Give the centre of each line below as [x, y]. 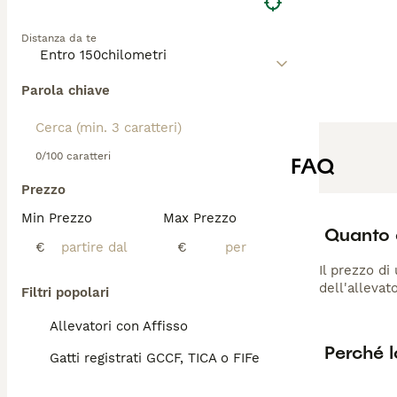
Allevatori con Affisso [119, 326]
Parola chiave [66, 90]
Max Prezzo [200, 218]
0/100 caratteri [73, 156]
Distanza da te [59, 38]
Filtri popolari [65, 292]
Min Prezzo [57, 218]
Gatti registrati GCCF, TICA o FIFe [155, 358]
